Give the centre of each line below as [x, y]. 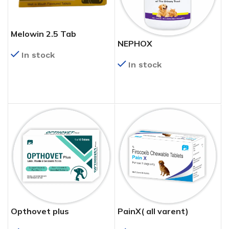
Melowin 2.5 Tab [43, 34]
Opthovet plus [40, 211]
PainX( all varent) [153, 211]
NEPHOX [135, 43]
